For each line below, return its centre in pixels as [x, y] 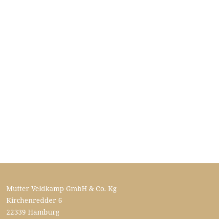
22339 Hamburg [33, 212]
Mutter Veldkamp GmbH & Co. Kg [62, 188]
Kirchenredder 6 [34, 200]
